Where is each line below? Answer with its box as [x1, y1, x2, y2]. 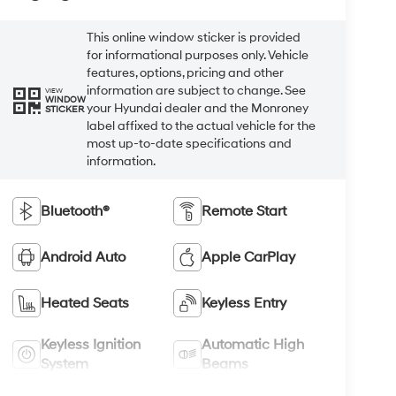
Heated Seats [40, 294, 129, 313]
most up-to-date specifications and [86, 136, 292, 152]
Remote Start [202, 202, 287, 221]
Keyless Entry [202, 294, 287, 313]
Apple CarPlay [202, 248, 296, 267]
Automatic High [202, 336, 305, 354]
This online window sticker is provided [86, 30, 301, 46]
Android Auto [40, 248, 126, 267]
